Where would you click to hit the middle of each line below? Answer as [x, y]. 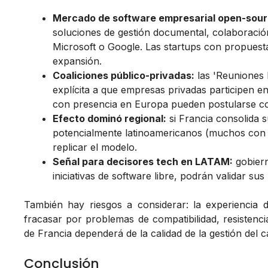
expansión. [77, 61]
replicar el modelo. [95, 147]
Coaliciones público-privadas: [124, 76]
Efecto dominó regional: [109, 119]
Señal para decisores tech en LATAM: [143, 162]
